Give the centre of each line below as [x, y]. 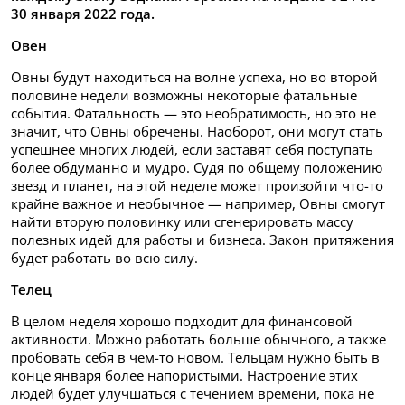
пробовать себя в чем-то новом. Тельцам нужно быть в [195, 357]
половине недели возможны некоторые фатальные [184, 94]
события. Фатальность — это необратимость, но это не [193, 113]
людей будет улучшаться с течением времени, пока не [193, 393]
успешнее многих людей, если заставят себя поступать [192, 149]
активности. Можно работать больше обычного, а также [198, 339]
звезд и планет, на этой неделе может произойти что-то [197, 185]
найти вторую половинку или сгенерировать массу [182, 221]
